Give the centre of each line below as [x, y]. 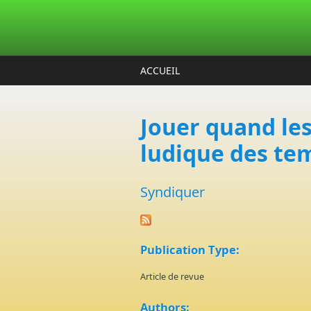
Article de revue [172, 276]
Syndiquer [173, 192]
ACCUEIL [160, 70]
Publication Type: [190, 250]
